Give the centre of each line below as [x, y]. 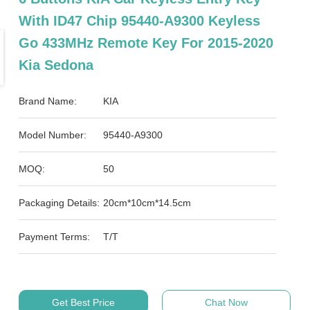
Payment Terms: [55, 237]
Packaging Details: [60, 203]
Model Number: [53, 135]
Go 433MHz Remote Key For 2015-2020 [146, 43]
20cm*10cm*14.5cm [147, 203]
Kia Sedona [56, 65]
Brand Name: [48, 101]
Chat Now [226, 302]
